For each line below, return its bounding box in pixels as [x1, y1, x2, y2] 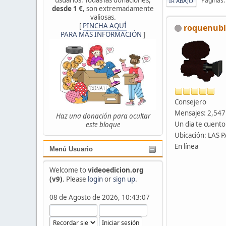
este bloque [85, 120, 121, 130]
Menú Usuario [49, 145, 93, 153]
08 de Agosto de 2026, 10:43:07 [49, 192, 150, 202]
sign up [112, 174, 135, 184]
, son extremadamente [83, 4, 154, 13]
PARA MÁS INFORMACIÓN [61, 29, 142, 39]
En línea [175, 141, 198, 151]
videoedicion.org [87, 165, 143, 175]
